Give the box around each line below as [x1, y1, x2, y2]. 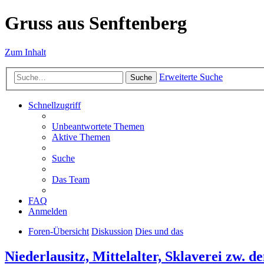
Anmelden [28, 206, 67, 217]
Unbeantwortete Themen [52, 121, 144, 132]
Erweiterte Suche [159, 72, 223, 82]
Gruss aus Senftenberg [5, 12, 187, 34]
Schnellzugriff [28, 100, 81, 111]
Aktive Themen [52, 132, 110, 143]
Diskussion [91, 226, 133, 237]
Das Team [52, 174, 90, 185]
